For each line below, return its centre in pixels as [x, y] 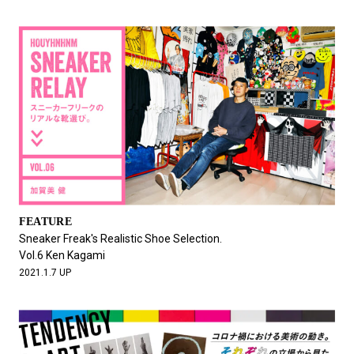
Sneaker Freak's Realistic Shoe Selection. [120, 239]
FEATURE [45, 222]
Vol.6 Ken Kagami [62, 256]
